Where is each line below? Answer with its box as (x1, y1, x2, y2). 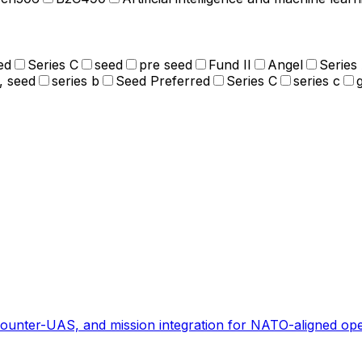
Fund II (208, 56, 251, 73)
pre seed (139, 56, 192, 73)
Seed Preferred (116, 72, 210, 89)
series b (52, 72, 99, 89)
